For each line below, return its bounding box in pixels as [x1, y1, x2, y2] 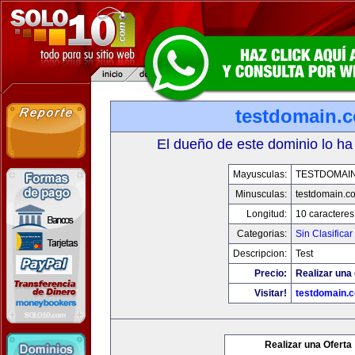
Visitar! [254, 288, 287, 299]
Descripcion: [232, 248, 287, 259]
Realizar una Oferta [265, 339, 352, 350]
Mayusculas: [232, 169, 287, 180]
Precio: [254, 268, 287, 279]
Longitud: [246, 208, 287, 219]
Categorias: [236, 228, 287, 239]
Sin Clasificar [295, 228, 353, 239]
